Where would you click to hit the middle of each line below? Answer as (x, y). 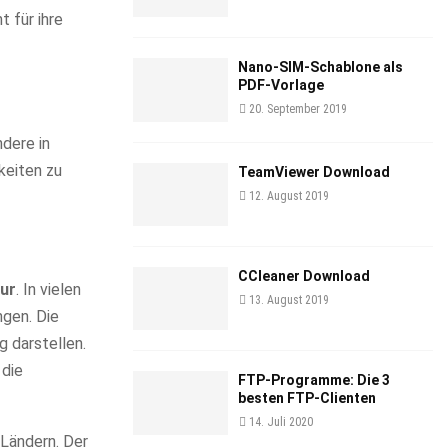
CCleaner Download (304, 275)
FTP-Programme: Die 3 (314, 380)
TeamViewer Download (314, 171)
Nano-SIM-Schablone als (320, 67)
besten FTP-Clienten (307, 398)
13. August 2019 (289, 299)
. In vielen (48, 289)
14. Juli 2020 (281, 422)
